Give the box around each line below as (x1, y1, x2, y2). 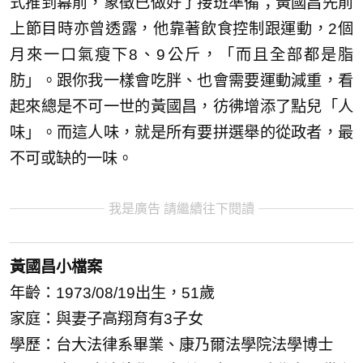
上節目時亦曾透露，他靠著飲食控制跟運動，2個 (10, 19, 353, 37)
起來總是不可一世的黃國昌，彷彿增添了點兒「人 (10, 97, 353, 115)
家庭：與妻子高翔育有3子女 (10, 310, 203, 328)
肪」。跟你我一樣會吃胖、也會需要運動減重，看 (10, 71, 353, 89)
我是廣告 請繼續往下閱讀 (109, 201, 254, 216)
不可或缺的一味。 (10, 149, 133, 167)
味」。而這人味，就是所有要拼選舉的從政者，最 (10, 123, 353, 141)
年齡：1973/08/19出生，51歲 (10, 284, 215, 302)
